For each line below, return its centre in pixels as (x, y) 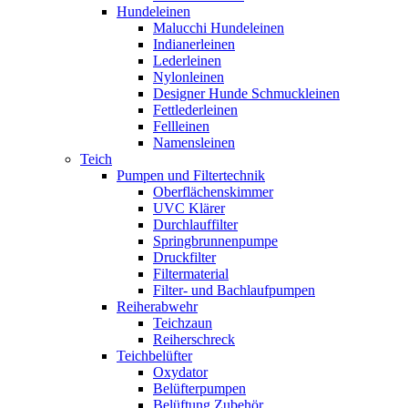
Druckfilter (184, 257)
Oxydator (180, 372)
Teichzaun (183, 323)
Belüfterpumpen (199, 388)
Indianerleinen (194, 44)
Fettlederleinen (195, 110)
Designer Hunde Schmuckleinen (246, 93)
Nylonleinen (189, 77)
